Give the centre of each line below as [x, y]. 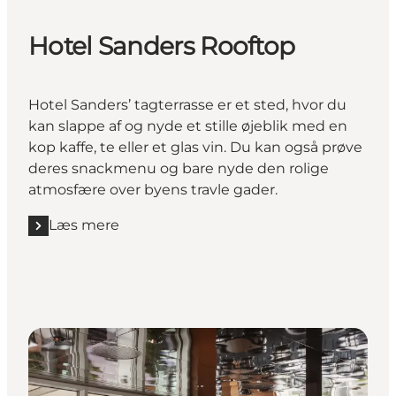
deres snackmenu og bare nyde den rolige [179, 168]
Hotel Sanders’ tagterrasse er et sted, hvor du [187, 105]
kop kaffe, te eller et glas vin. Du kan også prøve [195, 147]
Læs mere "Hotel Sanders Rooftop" [150, 234]
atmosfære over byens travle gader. [153, 190]
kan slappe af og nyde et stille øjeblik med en [188, 126]
